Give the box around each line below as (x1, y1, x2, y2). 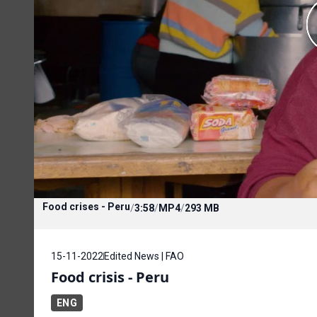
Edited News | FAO (104, 250, 184, 262)
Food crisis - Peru (51, 267, 169, 287)
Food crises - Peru (42, 200, 130, 212)
